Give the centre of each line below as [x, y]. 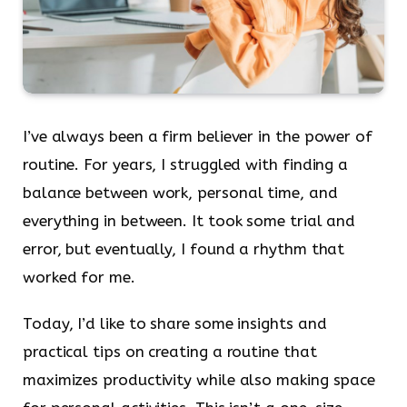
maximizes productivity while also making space [199, 380]
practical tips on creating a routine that [170, 352]
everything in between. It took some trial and [189, 220]
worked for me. [79, 277]
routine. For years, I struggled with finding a [186, 164]
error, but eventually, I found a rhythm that [184, 248]
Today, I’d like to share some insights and [175, 324]
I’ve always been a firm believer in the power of [198, 136]
